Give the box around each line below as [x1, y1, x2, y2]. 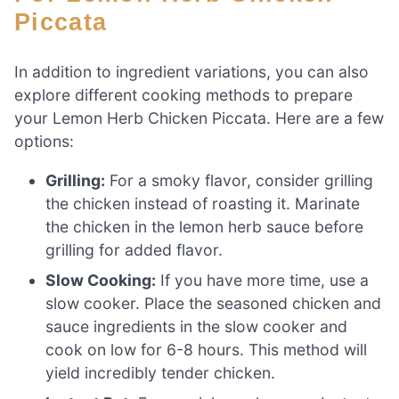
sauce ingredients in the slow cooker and [45, 316, 348, 336]
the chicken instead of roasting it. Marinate [45, 193, 361, 213]
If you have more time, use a [156, 270, 370, 289]
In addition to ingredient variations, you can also [14, 62, 369, 82]
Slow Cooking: [45, 270, 157, 289]
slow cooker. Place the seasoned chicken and [45, 293, 382, 313]
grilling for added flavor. [45, 240, 224, 259]
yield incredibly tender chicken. [45, 362, 276, 382]
